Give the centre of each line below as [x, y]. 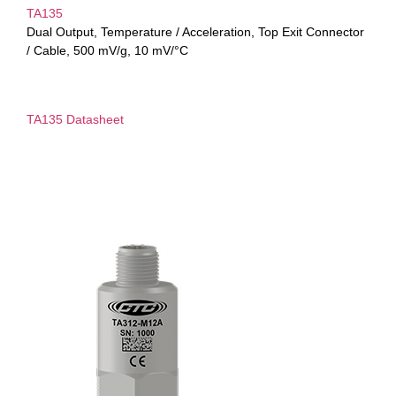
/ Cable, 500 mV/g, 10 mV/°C [107, 51]
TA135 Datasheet [75, 119]
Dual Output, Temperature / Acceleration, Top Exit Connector [195, 32]
